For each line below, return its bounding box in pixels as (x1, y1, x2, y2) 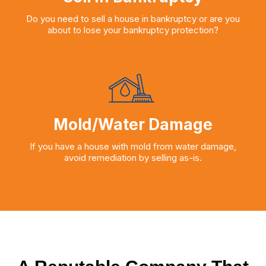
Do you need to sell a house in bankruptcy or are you (26, 12, 240, 24)
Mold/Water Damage (53, 115, 213, 134)
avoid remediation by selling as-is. (64, 152, 202, 164)
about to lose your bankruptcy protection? (47, 24, 218, 36)
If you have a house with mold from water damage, (30, 141, 236, 153)
